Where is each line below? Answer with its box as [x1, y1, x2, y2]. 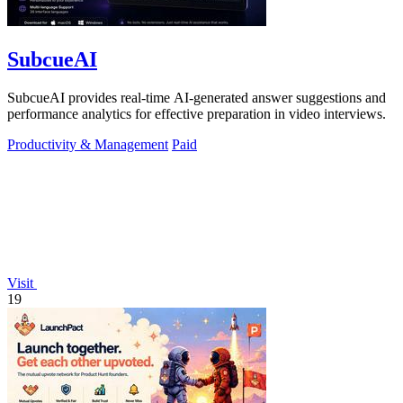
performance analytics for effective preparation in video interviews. [7, 105, 386, 121]
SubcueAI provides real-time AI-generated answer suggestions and [7, 89, 386, 105]
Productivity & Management [7, 136, 168, 152]
